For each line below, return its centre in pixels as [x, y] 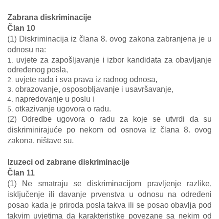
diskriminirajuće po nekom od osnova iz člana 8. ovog [109, 130]
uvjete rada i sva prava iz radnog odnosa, [86, 79]
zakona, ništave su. [41, 141]
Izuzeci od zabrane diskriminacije [68, 162]
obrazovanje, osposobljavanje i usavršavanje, [94, 89]
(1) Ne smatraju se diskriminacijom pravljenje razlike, [109, 184]
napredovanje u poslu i [55, 99]
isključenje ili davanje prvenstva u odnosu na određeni [109, 194]
